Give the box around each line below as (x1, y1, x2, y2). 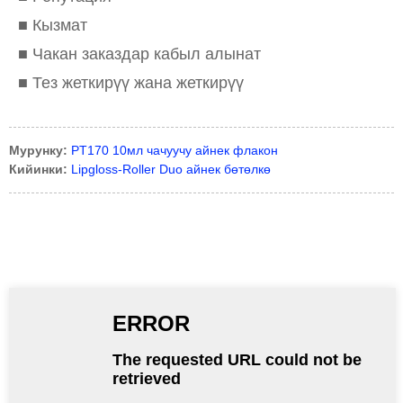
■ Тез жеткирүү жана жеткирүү (18, 74, 244, 92)
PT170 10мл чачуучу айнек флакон (71, 143, 278, 157)
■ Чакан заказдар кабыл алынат (18, 45, 261, 63)
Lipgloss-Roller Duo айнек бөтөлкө (71, 162, 271, 176)
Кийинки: (9, 162, 67, 176)
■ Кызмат (18, 16, 87, 34)
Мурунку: (9, 143, 67, 157)
